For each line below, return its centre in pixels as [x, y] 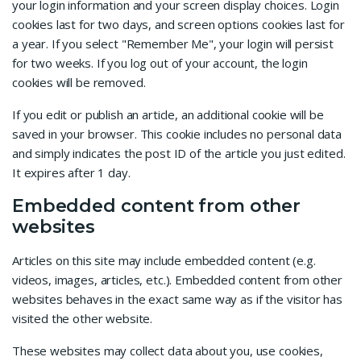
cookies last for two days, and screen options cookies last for [178, 25]
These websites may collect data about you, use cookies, [168, 351]
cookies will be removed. [79, 83]
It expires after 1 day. [71, 173]
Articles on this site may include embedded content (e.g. [164, 261]
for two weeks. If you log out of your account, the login [160, 63]
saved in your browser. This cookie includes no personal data [177, 134]
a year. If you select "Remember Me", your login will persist [173, 44]
